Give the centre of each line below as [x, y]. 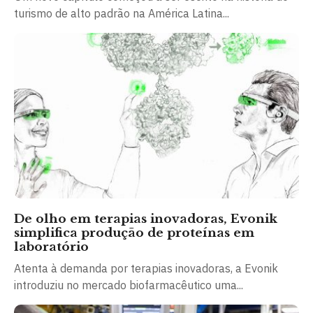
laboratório [51, 247]
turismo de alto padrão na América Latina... [122, 14]
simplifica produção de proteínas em [134, 233]
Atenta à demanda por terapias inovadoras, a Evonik [146, 268]
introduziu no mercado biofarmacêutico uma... [129, 285]
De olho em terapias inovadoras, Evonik [146, 219]
